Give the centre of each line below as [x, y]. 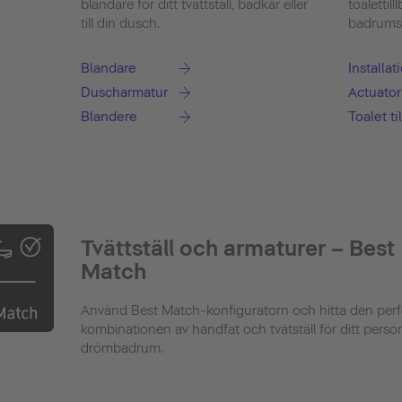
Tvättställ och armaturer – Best [237, 249]
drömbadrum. [122, 349]
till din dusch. [120, 24]
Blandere [109, 117]
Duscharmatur [124, 93]
